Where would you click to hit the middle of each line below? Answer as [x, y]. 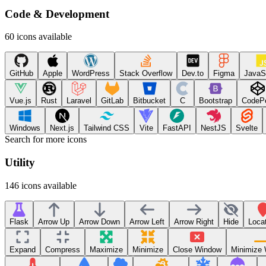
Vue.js [20, 101]
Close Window [197, 249]
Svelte [247, 128]
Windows [25, 128]
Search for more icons [46, 140]
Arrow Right [194, 222]
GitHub [21, 73]
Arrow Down [99, 222]
